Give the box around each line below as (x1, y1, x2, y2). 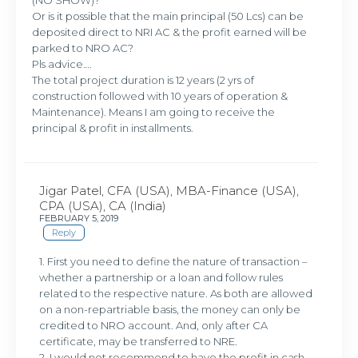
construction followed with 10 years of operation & (32, 89, 288, 102)
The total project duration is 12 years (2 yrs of (32, 73, 255, 86)
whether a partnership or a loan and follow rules (39, 270, 284, 284)
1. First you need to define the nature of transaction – (39, 254, 308, 268)
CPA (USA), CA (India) (39, 197, 167, 213)
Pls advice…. (32, 57, 93, 70)
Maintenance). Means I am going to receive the (32, 105, 276, 118)
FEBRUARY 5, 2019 (39, 212, 119, 224)
